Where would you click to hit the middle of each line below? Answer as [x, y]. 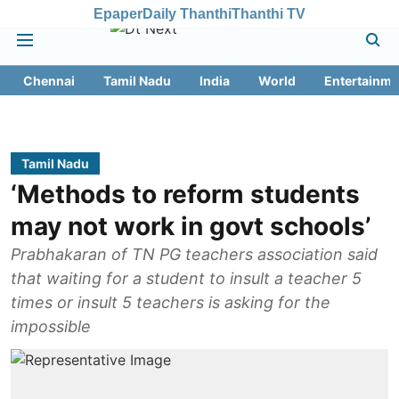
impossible [51, 326]
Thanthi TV [269, 13]
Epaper [118, 13]
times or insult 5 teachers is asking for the [171, 302]
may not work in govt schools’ [191, 226]
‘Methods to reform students [185, 194]
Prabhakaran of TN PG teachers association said [194, 254]
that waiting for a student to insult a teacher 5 [186, 278]
